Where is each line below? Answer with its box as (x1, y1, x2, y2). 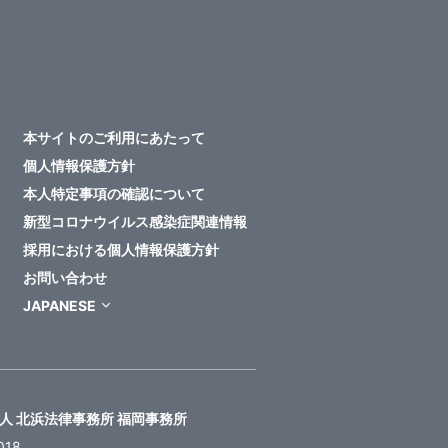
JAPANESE (23, 297, 96, 315)
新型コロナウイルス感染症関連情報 (23, 213, 247, 231)
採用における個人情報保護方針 (23, 241, 219, 259)
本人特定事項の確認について (23, 185, 205, 203)
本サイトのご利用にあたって (23, 129, 205, 147)
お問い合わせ (23, 269, 107, 287)
